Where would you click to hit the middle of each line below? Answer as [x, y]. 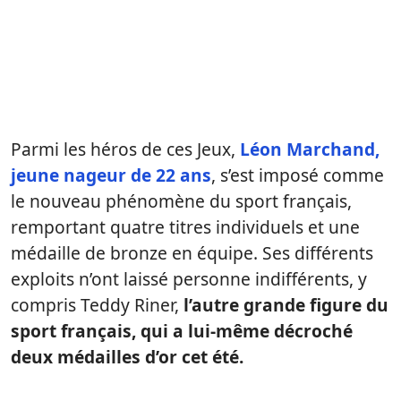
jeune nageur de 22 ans [111, 175]
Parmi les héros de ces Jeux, [125, 149]
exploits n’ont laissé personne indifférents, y [189, 279]
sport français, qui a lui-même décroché [182, 331]
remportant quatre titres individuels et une [185, 227]
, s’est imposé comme [298, 175]
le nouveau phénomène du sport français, [181, 201]
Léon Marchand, [310, 149]
